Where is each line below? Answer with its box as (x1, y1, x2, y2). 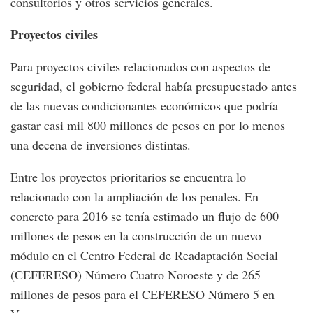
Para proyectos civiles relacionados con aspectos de (10, 57, 270, 75)
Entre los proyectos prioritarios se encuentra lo (10, 168, 246, 185)
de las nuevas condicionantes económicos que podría (10, 96, 278, 114)
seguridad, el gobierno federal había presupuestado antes (10, 77, 297, 94)
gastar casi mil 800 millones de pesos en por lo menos (10, 116, 285, 133)
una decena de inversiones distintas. (10, 136, 191, 153)
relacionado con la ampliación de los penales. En (10, 187, 259, 205)
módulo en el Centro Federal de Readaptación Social (10, 246, 278, 263)
